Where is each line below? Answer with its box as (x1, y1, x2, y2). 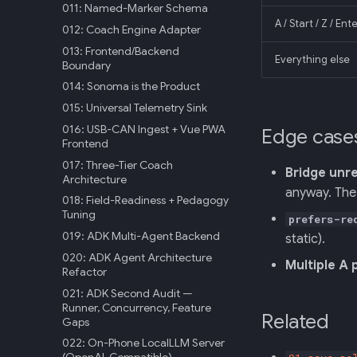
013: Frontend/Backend (62, 43, 179, 58)
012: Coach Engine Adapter (62, 22, 201, 37)
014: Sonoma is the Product (62, 79, 200, 94)
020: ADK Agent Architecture (62, 249, 212, 265)
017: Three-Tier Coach (62, 157, 173, 172)
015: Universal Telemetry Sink (62, 100, 207, 115)
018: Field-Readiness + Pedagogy (62, 193, 229, 208)
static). (285, 231, 325, 247)
